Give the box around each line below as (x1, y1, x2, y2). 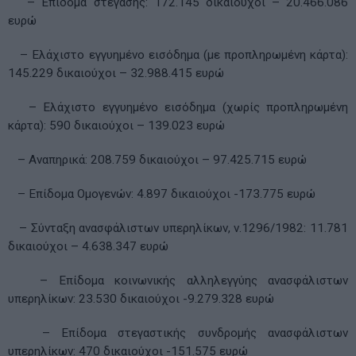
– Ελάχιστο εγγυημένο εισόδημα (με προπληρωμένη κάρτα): (8, 48, 348, 63)
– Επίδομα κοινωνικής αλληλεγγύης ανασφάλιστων (8, 273, 348, 288)
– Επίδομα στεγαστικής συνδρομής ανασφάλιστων (8, 326, 348, 341)
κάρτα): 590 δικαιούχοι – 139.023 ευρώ (8, 118, 225, 133)
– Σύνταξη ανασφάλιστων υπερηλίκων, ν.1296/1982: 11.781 (8, 221, 348, 236)
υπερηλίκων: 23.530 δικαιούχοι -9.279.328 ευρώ (8, 292, 274, 307)
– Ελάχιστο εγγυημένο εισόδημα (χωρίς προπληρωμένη (8, 100, 348, 115)
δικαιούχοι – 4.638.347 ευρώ (8, 239, 168, 254)
